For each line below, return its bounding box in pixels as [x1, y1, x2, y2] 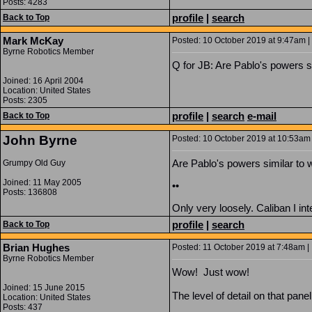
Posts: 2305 [3, 95, 47, 105]
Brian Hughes [3, 242, 70, 253]
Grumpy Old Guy [3, 158, 65, 168]
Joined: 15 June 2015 [3, 283, 85, 292]
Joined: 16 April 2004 [3, 76, 84, 86]
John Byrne [3, 133, 77, 148]
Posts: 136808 [3, 187, 57, 197]
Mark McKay [3, 35, 63, 47]
